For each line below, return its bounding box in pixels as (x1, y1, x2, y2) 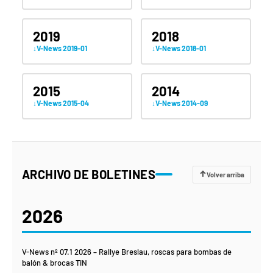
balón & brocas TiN (22, 258, 87, 268)
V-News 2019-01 (36, 43, 87, 52)
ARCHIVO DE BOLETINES (22, 167, 155, 182)
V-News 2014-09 (155, 98, 208, 107)
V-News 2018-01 (155, 43, 206, 52)
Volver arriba (207, 170, 244, 179)
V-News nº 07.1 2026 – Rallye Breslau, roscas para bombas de (22, 247, 232, 257)
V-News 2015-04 (36, 98, 89, 107)
